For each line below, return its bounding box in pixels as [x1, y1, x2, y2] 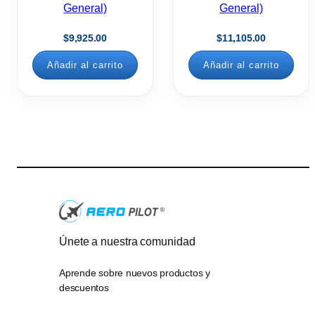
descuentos [59, 282, 109, 294]
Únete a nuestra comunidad [59, 235, 195, 248]
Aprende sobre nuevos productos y [59, 267, 210, 279]
